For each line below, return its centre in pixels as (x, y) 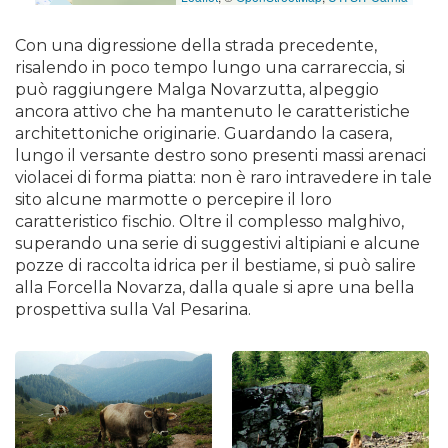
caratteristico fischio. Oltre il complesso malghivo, (210, 221)
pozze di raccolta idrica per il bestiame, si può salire (216, 265)
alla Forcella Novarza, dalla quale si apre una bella (215, 287)
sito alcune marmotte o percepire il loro (174, 199)
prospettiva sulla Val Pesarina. (133, 309)
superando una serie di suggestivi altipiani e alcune (218, 243)
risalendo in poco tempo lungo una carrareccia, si (210, 67)
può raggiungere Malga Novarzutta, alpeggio (197, 89)
